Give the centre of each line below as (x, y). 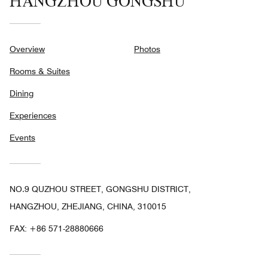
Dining (22, 94)
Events (22, 138)
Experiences (33, 116)
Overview (27, 49)
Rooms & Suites (40, 71)
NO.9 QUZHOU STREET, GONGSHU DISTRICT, (100, 189)
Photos (147, 49)
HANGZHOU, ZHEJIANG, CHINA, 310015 (88, 207)
